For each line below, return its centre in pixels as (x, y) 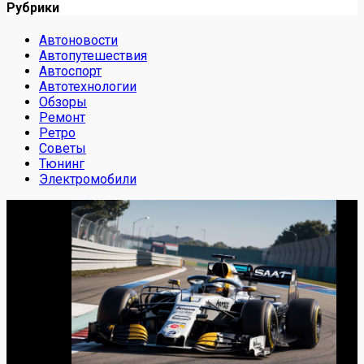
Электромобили (88, 180)
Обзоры (63, 102)
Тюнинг (62, 164)
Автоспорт (70, 71)
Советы (63, 149)
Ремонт (62, 118)
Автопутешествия (93, 56)
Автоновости (78, 41)
